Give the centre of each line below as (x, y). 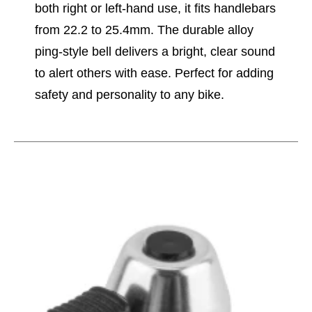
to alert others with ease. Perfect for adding (154, 73)
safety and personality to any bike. (130, 95)
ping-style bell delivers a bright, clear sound (155, 52)
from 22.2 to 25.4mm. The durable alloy (144, 30)
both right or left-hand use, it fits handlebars (155, 8)
